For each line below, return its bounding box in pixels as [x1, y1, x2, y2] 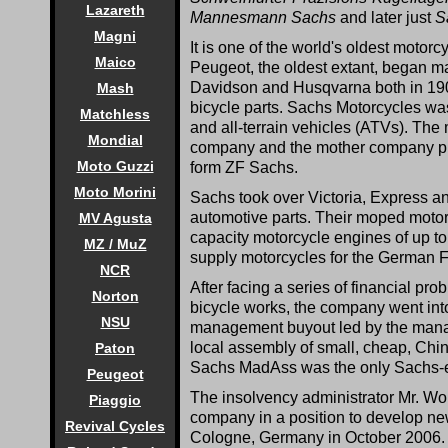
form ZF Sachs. [190, 158, 298, 176]
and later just [336, 8, 435, 26]
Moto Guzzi [76, 158, 154, 174]
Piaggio [89, 392, 141, 408]
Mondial [87, 132, 143, 148]
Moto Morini [74, 184, 156, 200]
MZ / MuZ [83, 236, 147, 252]
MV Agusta [78, 210, 152, 226]
